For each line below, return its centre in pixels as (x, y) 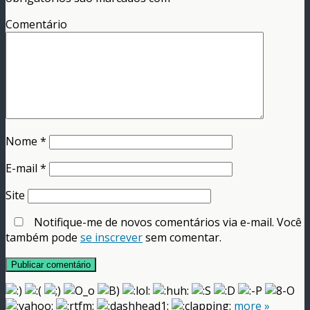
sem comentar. (182, 238)
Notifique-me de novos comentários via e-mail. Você (166, 222)
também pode (43, 238)
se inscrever (111, 238)
